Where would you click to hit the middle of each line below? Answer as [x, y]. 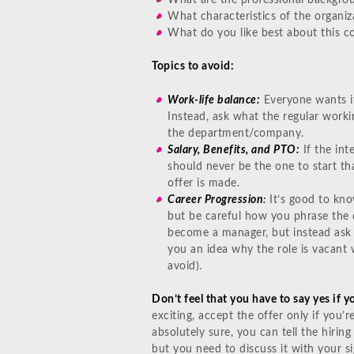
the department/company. [236, 133]
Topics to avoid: [193, 67]
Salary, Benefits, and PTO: [233, 150]
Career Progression [215, 200]
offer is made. [203, 183]
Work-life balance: [214, 100]
